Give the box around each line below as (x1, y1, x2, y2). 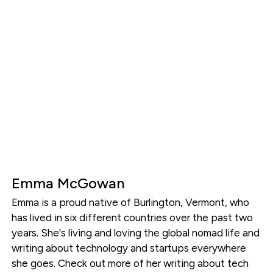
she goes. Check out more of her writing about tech (11, 257, 249, 270)
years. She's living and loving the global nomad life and (11, 227, 260, 239)
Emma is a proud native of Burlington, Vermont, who (11, 196, 249, 209)
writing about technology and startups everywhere (11, 242, 246, 255)
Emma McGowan (11, 174, 125, 193)
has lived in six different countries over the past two (11, 211, 253, 224)
